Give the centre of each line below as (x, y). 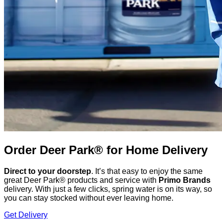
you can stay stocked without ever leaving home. (89, 198)
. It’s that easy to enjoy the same (147, 171)
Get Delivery (26, 215)
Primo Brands (185, 180)
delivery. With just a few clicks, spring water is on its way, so (108, 189)
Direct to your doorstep (48, 171)
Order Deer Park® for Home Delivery (106, 150)
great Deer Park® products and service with (81, 180)
